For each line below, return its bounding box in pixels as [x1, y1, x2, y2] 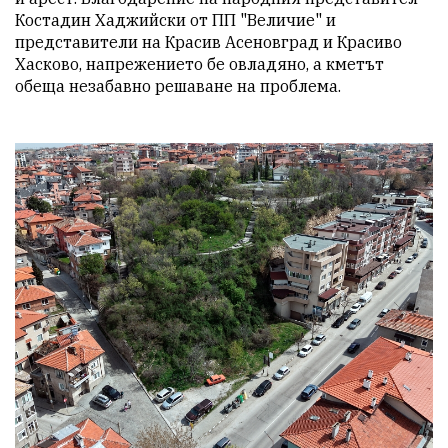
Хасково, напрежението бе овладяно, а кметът [15, 53, 384, 74]
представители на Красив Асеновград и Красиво [15, 31, 402, 52]
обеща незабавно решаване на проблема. [15, 75, 341, 96]
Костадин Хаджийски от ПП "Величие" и [15, 9, 336, 30]
